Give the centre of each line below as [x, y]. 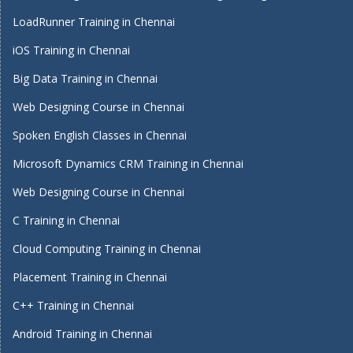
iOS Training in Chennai [71, 50]
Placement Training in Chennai [90, 277]
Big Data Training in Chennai [85, 78]
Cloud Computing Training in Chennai [107, 248]
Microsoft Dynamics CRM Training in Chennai [128, 163]
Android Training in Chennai [82, 333]
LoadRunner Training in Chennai [94, 21]
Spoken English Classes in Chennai [100, 135]
